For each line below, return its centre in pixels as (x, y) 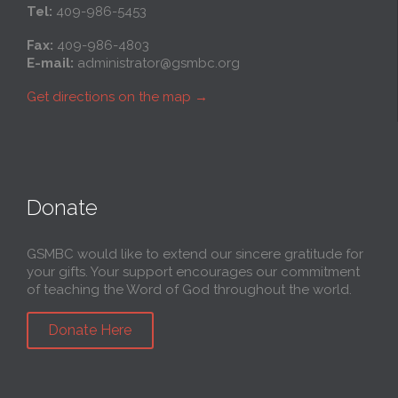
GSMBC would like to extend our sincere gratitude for (195, 254)
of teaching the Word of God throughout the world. (189, 290)
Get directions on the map (109, 97)
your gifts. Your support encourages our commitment (193, 272)
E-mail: (50, 63)
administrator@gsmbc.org (159, 63)
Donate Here (90, 330)
